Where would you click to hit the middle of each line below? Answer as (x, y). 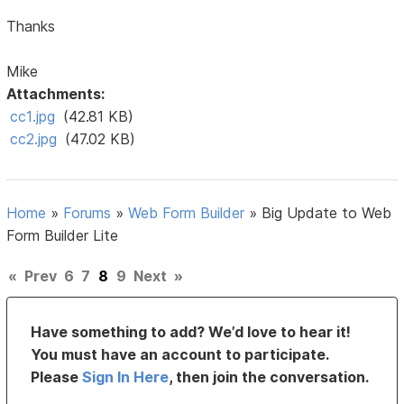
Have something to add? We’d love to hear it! (191, 332)
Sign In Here (126, 377)
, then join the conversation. (269, 377)
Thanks (31, 27)
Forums (87, 213)
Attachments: (56, 94)
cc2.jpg (34, 139)
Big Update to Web (327, 213)
